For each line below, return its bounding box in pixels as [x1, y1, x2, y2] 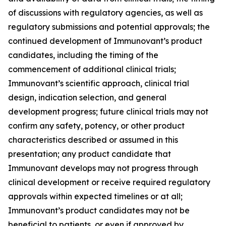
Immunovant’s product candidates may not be [8, 205, 190, 215]
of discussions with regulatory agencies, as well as [8, 8, 203, 18]
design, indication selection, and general [8, 92, 166, 102]
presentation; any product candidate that [8, 149, 171, 159]
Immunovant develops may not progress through [8, 163, 198, 173]
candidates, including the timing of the [8, 50, 158, 60]
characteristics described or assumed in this [8, 135, 178, 145]
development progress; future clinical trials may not [8, 106, 208, 117]
